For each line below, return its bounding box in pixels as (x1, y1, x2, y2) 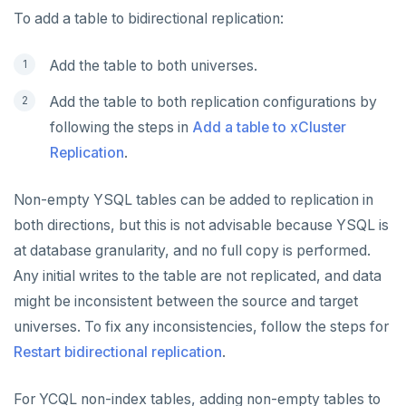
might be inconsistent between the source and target (14, 293, 358, 311)
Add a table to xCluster (192, 119, 346, 137)
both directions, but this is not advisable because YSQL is (14, 217, 389, 235)
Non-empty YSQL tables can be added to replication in (14, 191, 373, 209)
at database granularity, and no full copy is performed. (14, 242, 371, 260)
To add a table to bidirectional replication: (14, 10, 284, 28)
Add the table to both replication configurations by (50, 93, 377, 111)
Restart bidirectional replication (14, 343, 222, 362)
